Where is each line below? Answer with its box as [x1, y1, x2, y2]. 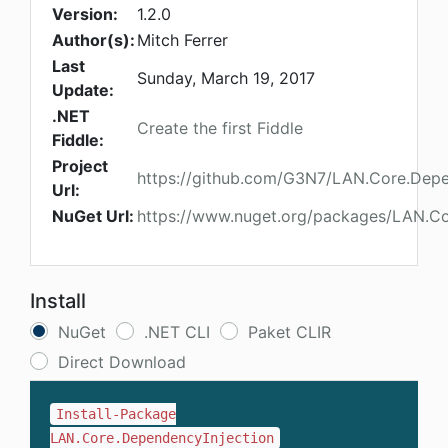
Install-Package [56, 406, 177, 423]
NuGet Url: [52, 206, 134, 227]
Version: [52, 4, 118, 25]
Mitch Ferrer [137, 30, 228, 51]
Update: [52, 80, 114, 101]
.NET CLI [144, 322, 210, 343]
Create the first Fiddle [137, 118, 303, 139]
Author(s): [52, 30, 135, 51]
